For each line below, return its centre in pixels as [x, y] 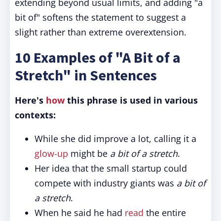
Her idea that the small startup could [111, 168]
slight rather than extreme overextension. [101, 32]
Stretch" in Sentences [86, 75]
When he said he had [80, 213]
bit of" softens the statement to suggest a [100, 17]
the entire [165, 213]
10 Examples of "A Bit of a [98, 57]
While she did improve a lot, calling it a [115, 139]
